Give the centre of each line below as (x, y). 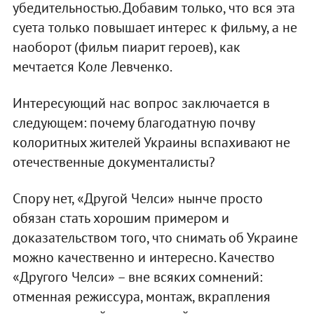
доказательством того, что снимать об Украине (155, 238)
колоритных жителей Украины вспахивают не (151, 143)
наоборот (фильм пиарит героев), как (126, 47)
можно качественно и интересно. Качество (143, 258)
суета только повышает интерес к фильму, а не (155, 28)
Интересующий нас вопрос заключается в (141, 103)
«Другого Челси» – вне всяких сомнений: (137, 277)
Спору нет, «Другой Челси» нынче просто (137, 199)
